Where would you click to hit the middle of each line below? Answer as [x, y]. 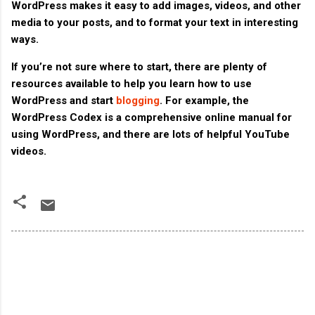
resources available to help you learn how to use [131, 83]
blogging [136, 100]
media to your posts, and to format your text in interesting [155, 22]
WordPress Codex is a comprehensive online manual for [152, 117]
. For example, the [204, 100]
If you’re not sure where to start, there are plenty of [139, 66]
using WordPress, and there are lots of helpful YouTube [150, 134]
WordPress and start [62, 100]
